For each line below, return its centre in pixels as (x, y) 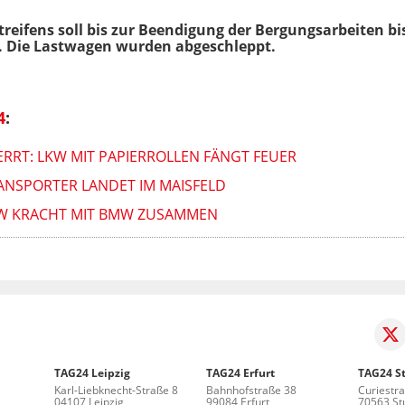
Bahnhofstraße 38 (251, 390)
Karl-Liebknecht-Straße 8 (117, 390)
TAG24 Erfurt (240, 372)
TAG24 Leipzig (93, 372)
